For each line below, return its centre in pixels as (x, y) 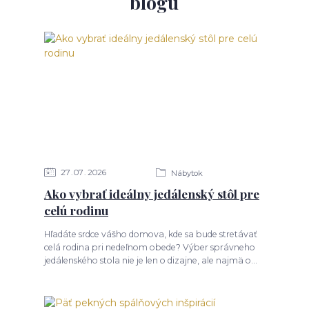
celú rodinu (76, 210)
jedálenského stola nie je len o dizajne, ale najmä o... (150, 260)
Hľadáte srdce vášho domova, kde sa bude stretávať (150, 234)
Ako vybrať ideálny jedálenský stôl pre (151, 193)
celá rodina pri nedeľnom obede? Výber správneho (149, 247)
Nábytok (186, 173)
